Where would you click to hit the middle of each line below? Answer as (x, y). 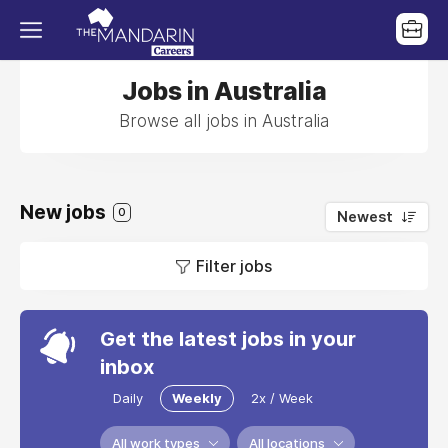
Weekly (197, 398)
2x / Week (282, 398)
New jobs (65, 212)
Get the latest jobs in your (228, 339)
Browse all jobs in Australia (224, 121)
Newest (365, 217)
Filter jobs (234, 266)
